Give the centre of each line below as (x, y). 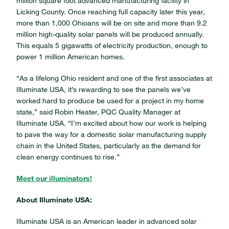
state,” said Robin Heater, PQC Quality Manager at (98, 112)
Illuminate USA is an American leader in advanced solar (107, 221)
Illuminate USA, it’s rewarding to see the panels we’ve (104, 89)
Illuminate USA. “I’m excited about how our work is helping (111, 123)
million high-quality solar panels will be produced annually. (110, 34)
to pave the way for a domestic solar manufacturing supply (111, 134)
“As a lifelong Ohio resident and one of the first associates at (114, 78)
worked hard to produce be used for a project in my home (110, 101)
